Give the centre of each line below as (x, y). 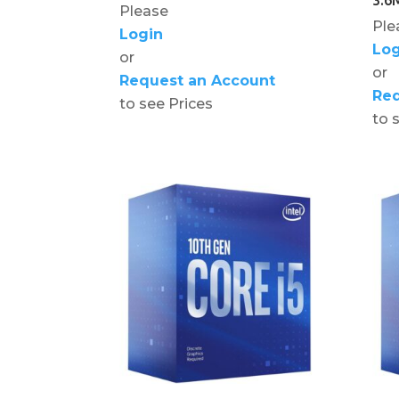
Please (144, 11)
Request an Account (198, 80)
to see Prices (167, 103)
